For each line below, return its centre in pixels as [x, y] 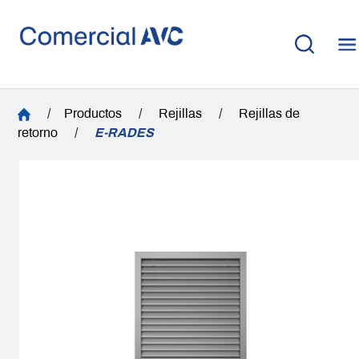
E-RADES [125, 133]
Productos [93, 113]
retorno [38, 133]
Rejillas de [270, 113]
